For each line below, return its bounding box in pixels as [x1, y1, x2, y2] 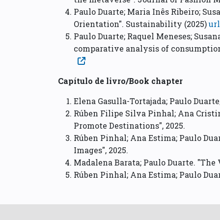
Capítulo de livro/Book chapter [58, 76, 183, 86]
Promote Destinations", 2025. [74, 120, 185, 131]
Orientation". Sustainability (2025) [74, 19, 209, 29]
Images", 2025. [74, 145, 128, 156]
